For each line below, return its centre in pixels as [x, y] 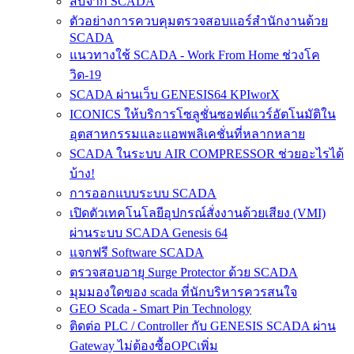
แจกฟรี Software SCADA [137, 252]
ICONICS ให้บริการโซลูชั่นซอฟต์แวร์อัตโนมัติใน [203, 114]
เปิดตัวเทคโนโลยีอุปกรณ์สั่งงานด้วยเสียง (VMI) [198, 213]
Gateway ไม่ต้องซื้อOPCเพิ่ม [144, 345]
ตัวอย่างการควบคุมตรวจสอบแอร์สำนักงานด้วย [199, 21]
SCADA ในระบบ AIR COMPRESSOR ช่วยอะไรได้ [207, 153]
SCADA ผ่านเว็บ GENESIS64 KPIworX [175, 94]
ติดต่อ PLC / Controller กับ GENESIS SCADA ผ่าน [203, 326]
